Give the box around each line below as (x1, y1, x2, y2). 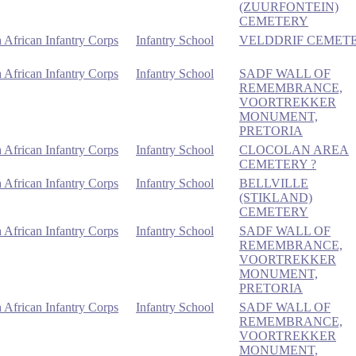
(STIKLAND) (239, 190, 312, 204)
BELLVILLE (239, 176, 308, 190)
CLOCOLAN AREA (239, 142, 349, 157)
